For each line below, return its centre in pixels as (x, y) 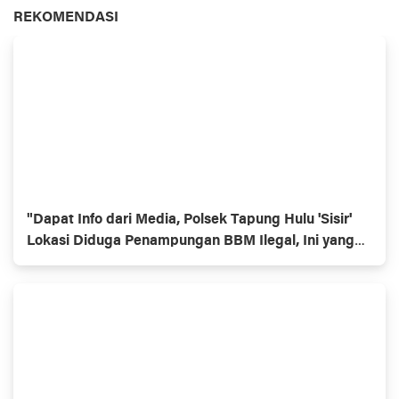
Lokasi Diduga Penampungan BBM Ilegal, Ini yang (191, 241)
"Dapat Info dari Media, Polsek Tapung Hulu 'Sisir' (189, 220)
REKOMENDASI (66, 17)
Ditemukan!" (68, 262)
